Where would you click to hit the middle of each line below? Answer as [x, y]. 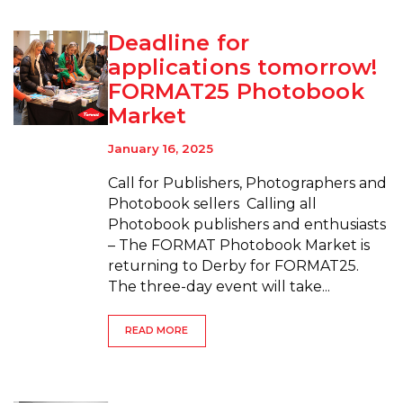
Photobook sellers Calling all [212, 204]
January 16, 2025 [160, 148]
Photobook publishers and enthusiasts [246, 224]
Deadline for [178, 43]
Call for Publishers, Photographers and [247, 183]
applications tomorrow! [242, 67]
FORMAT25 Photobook [236, 92]
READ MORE [157, 331]
